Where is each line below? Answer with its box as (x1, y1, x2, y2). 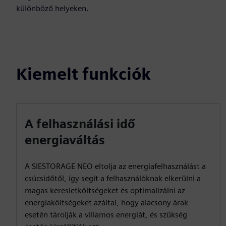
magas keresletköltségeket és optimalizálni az (25, 186, 185, 195)
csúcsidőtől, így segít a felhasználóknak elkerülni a (25, 174, 201, 183)
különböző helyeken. (16, 4, 89, 13)
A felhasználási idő (25, 117, 135, 131)
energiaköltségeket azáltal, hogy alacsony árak (25, 198, 188, 207)
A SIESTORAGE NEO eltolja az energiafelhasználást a (25, 161, 206, 171)
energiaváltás (25, 133, 105, 147)
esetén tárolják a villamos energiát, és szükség (25, 210, 187, 219)
